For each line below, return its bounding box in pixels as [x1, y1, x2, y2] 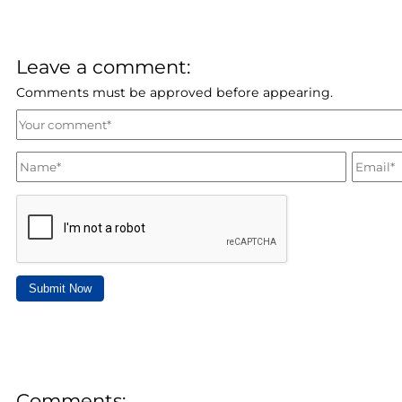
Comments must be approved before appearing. [15, 84, 333, 101]
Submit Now [28, 282, 92, 296]
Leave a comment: [15, 56, 206, 79]
